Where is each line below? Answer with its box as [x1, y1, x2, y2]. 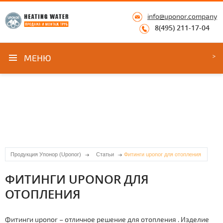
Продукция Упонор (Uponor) [10, 151, 81, 157]
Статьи [96, 151, 114, 157]
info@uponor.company [147, 12, 217, 20]
